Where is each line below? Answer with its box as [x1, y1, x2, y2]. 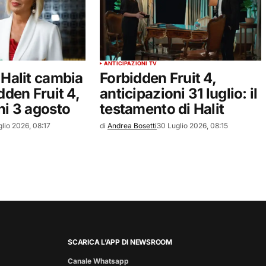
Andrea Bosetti [107, 121, 157, 131]
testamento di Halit [100, 100, 224, 118]
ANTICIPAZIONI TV [104, 60, 157, 67]
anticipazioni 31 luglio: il [100, 85, 258, 103]
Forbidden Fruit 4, [100, 69, 216, 87]
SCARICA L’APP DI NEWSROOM [68, 237, 172, 247]
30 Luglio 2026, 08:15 [157, 121, 228, 131]
